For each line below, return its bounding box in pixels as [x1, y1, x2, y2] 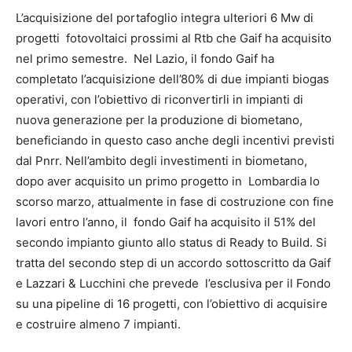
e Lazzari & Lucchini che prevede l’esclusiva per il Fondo [16, 275, 331, 291]
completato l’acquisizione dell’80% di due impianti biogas [16, 71, 329, 86]
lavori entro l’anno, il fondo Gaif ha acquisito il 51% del [16, 214, 316, 229]
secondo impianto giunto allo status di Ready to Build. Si [16, 234, 330, 250]
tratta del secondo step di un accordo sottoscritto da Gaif [16, 255, 331, 270]
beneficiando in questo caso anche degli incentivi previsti [16, 132, 335, 148]
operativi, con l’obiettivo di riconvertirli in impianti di [16, 91, 303, 107]
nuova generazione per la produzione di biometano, [16, 112, 306, 127]
